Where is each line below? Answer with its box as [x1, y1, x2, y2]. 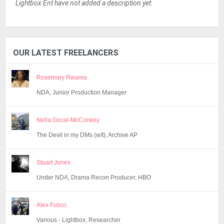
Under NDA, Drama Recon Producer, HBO [36, 174, 151, 181]
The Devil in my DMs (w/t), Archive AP [36, 131, 137, 138]
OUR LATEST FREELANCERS [13, 48, 118, 57]
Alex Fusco [36, 201, 66, 208]
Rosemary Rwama [36, 74, 87, 81]
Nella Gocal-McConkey [36, 116, 99, 123]
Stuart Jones [36, 159, 70, 166]
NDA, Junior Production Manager [36, 89, 126, 96]
